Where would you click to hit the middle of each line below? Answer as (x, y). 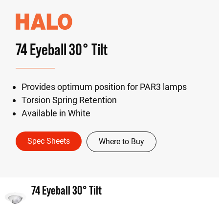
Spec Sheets (49, 141)
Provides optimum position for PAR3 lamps (104, 87)
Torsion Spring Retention (69, 100)
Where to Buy (121, 142)
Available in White (56, 113)
